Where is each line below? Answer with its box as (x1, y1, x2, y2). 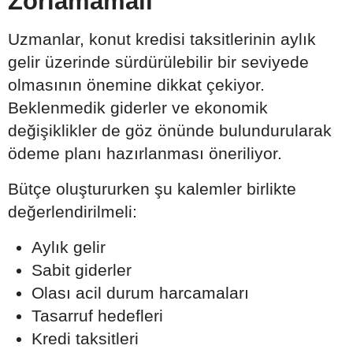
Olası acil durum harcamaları (32, 284, 249, 303)
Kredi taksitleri (32, 329, 139, 348)
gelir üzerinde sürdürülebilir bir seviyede (8, 53, 309, 72)
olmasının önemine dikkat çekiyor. (8, 76, 265, 95)
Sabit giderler (32, 261, 132, 280)
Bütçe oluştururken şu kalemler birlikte (8, 180, 296, 199)
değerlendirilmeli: (8, 203, 137, 221)
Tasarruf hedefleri (32, 307, 163, 325)
